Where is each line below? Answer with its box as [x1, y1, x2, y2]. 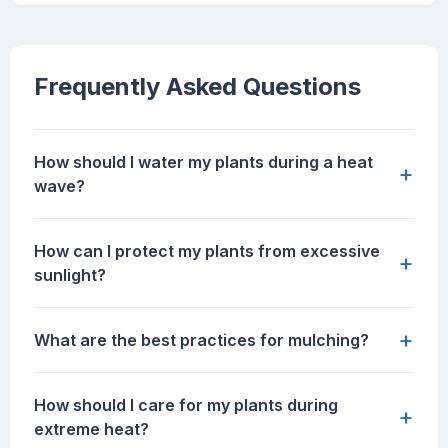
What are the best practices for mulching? [34, 330, 369, 351]
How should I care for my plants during [34, 395, 338, 416]
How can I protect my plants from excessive [34, 241, 380, 262]
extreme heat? [34, 419, 149, 440]
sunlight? [34, 265, 106, 286]
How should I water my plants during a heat [34, 152, 373, 173]
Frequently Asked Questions [34, 72, 361, 102]
